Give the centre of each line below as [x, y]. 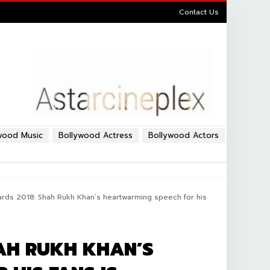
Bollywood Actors [184, 135]
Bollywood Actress [96, 135]
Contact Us [199, 12]
